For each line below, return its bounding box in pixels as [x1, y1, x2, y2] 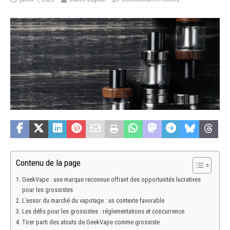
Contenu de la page [16, 157, 81, 168]
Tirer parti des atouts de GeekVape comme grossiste [22, 218, 160, 226]
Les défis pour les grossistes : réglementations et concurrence [22, 207, 184, 215]
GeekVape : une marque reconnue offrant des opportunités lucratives [22, 175, 201, 183]
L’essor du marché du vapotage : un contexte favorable [22, 196, 164, 204]
